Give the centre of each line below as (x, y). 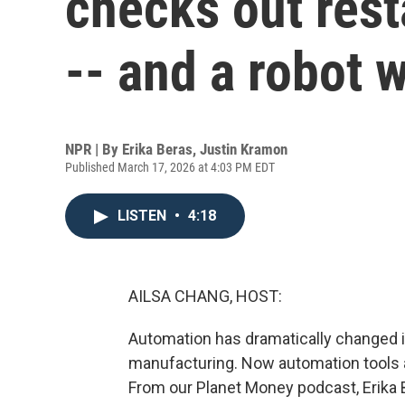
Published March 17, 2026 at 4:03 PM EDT (170, 167)
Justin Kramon (244, 149)
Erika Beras (157, 149)
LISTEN (144, 216)
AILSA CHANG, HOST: (205, 296)
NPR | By (94, 149)
